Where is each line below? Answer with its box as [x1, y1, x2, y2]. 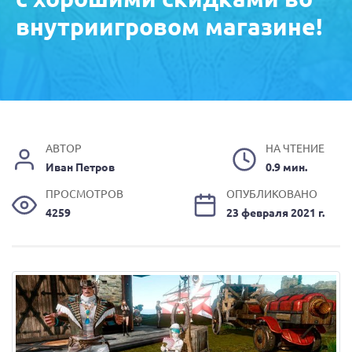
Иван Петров [46, 159, 115, 174]
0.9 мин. [266, 159, 307, 174]
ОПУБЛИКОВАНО [226, 186, 317, 200]
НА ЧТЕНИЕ [266, 141, 324, 155]
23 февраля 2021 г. [226, 205, 324, 219]
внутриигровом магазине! [16, 12, 323, 41]
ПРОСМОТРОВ [46, 186, 124, 200]
